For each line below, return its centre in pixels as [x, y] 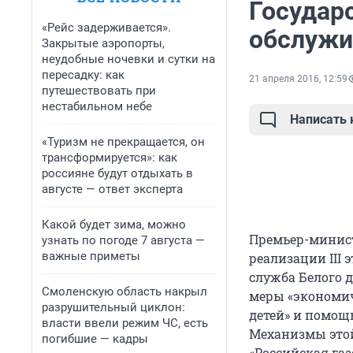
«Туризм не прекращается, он [123, 142]
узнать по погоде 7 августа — [123, 240]
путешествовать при [99, 91]
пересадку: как [83, 75]
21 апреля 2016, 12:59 [298, 79]
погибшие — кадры [95, 339]
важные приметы [91, 256]
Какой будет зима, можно [114, 225]
